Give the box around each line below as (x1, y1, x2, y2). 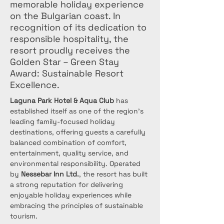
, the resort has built (79, 169, 149, 178)
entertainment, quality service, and (10, 148, 130, 157)
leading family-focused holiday (10, 117, 117, 126)
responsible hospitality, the (10, 33, 128, 44)
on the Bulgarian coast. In (10, 10, 120, 21)
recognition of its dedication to (10, 21, 146, 33)
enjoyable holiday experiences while (10, 190, 133, 199)
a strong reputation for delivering (10, 180, 125, 189)
